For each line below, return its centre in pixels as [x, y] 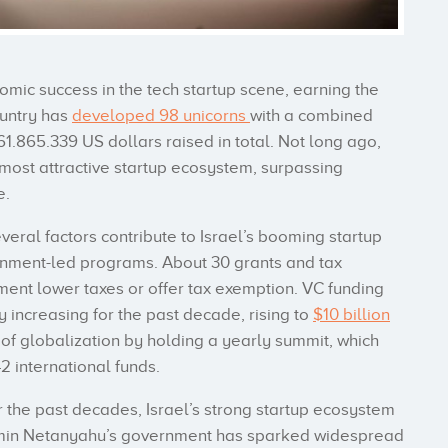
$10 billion [351, 315]
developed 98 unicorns [161, 116]
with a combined [311, 116]
